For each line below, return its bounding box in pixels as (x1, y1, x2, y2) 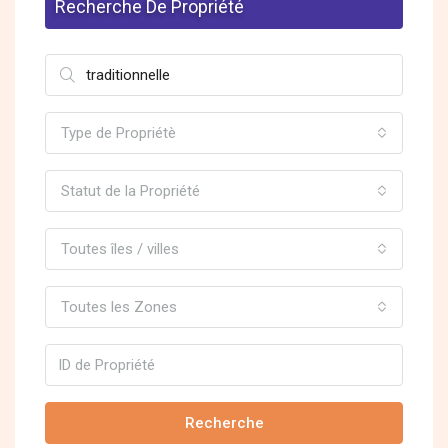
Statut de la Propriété (61, 182, 200, 201)
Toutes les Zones (61, 298, 177, 317)
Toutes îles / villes (61, 240, 179, 259)
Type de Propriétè (61, 124, 176, 143)
